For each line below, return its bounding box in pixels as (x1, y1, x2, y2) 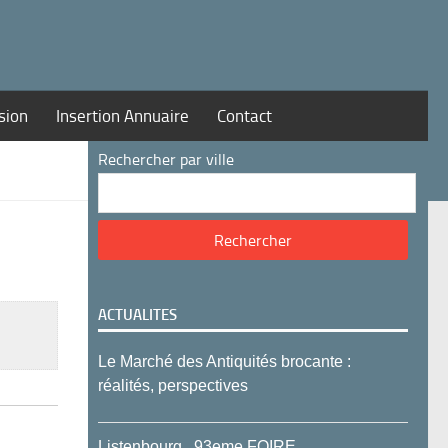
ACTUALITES (98, 306, 177, 324)
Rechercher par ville (98, 150, 234, 169)
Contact (217, 106, 272, 126)
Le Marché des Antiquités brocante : (98, 353, 351, 370)
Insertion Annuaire (56, 106, 189, 126)
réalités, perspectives (98, 377, 248, 394)
